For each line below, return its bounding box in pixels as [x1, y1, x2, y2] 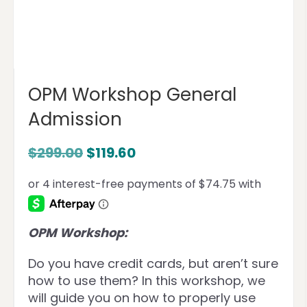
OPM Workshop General [28, 82, 236, 107]
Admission [28, 107, 122, 132]
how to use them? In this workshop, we [28, 272, 265, 289]
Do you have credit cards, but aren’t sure [28, 255, 278, 272]
